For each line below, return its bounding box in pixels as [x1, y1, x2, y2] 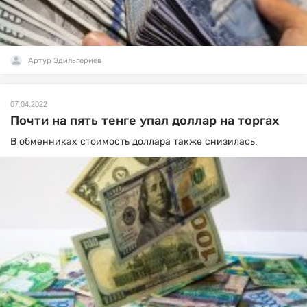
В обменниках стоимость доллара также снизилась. [10, 136, 260, 147]
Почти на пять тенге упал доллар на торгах [10, 114, 279, 127]
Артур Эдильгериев [28, 56, 101, 64]
